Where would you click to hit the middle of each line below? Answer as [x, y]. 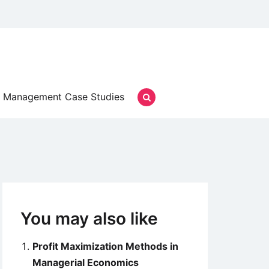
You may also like [89, 219]
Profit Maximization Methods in [105, 246]
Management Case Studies [64, 97]
